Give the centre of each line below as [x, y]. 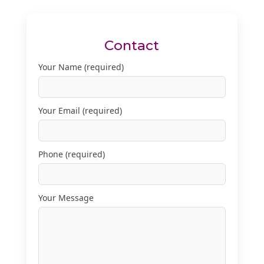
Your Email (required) [80, 110]
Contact [132, 45]
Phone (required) [71, 154]
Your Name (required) [81, 67]
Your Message [66, 198]
